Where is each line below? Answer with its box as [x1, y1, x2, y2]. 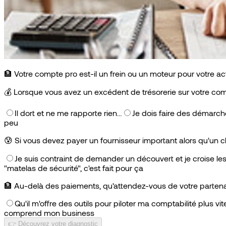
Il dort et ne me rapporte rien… [15, 107, 122, 118]
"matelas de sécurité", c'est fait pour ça [4, 162, 143, 173]
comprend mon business [4, 207, 94, 217]
